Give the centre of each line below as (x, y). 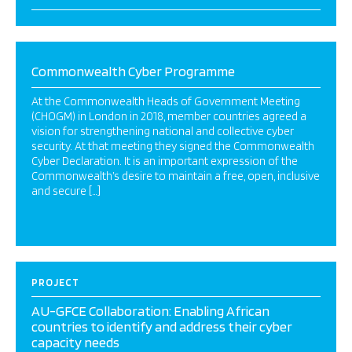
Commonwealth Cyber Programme (133, 71)
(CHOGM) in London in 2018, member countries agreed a (169, 116)
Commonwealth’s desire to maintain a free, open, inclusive (176, 176)
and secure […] (66, 191)
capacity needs (75, 342)
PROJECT (55, 282)
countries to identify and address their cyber (162, 326)
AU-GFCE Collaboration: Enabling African (150, 311)
